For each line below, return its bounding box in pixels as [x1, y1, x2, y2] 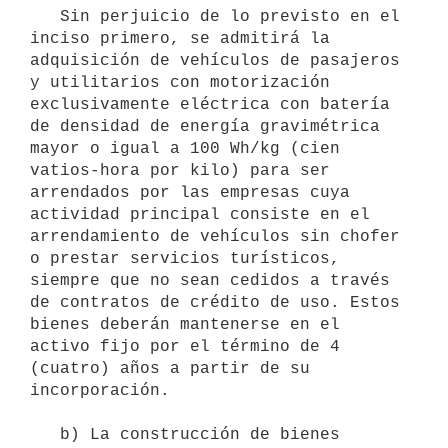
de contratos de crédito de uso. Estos [30, 293, 400, 312]
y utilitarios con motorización [30, 73, 330, 92]
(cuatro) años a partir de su [30, 359, 310, 378]
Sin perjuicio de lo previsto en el [30, 7, 60, 26]
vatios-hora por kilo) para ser [30, 161, 330, 180]
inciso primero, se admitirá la [30, 29, 330, 48]
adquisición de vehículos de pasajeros [30, 51, 400, 70]
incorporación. [30, 381, 170, 400]
